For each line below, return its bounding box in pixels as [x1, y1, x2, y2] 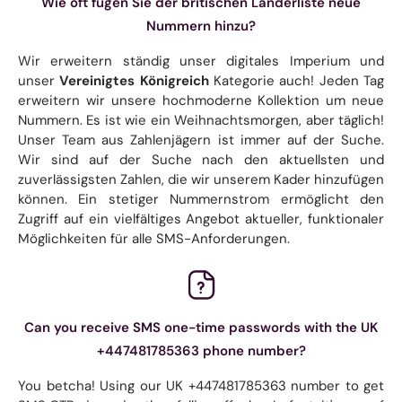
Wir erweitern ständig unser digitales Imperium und [18, 51, 384, 70]
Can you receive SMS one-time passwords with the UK [23, 318, 379, 336]
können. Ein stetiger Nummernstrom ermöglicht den [18, 189, 384, 208]
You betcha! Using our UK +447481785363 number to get [18, 376, 384, 395]
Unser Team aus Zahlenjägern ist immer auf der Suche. [18, 130, 384, 149]
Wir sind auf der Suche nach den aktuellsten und [18, 150, 384, 169]
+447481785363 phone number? [96, 341, 306, 360]
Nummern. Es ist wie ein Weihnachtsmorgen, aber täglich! [18, 110, 384, 129]
